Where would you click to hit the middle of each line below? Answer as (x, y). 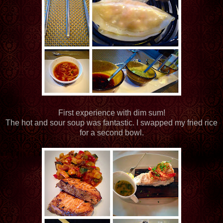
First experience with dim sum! (111, 112)
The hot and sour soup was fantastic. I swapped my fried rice (111, 122)
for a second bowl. (111, 132)
